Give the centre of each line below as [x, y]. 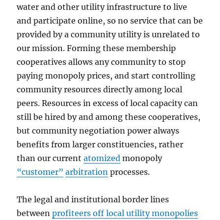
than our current [50, 158]
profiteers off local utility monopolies [125, 213]
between [35, 213]
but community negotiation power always [98, 131]
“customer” [40, 172]
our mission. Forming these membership [96, 48]
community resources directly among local [100, 90]
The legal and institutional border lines [93, 200]
